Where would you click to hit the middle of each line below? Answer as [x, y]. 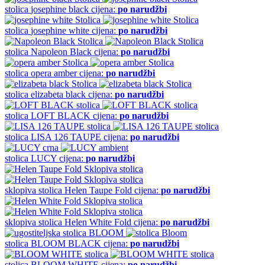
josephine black [60, 9]
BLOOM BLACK [66, 243]
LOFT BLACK [61, 115]
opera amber [54, 73]
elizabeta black [58, 94]
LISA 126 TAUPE [66, 137]
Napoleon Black [61, 51]
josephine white [60, 30]
